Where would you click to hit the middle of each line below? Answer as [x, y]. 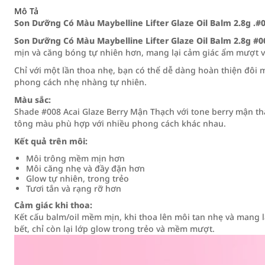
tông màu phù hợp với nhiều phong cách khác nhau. [120, 123]
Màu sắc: [33, 100]
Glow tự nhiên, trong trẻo [77, 178]
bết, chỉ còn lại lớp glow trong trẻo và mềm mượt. [114, 229]
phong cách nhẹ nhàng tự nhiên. [80, 82]
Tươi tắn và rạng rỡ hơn [74, 188]
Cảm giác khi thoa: [53, 205]
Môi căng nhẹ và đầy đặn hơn [85, 168]
